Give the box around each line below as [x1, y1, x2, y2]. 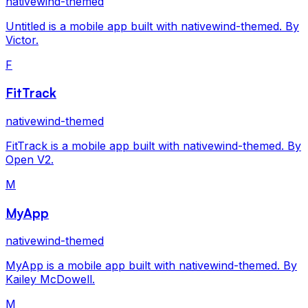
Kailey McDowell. [5, 272, 95, 287]
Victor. [5, 32, 38, 47]
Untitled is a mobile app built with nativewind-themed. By [5, 19, 299, 33]
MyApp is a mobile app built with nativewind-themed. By [5, 258, 297, 273]
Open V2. [5, 153, 54, 166]
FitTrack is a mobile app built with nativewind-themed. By [5, 139, 301, 153]
